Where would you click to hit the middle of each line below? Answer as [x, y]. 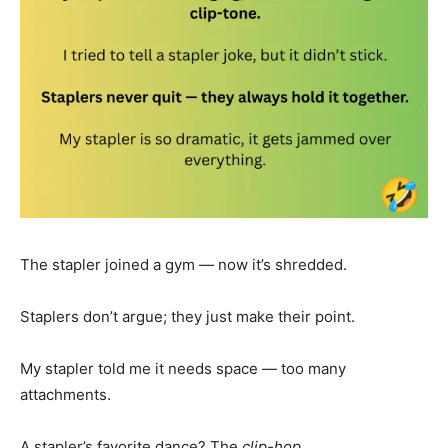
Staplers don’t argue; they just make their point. [187, 316]
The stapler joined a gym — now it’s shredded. [183, 264]
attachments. [65, 394]
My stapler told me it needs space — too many [183, 368]
